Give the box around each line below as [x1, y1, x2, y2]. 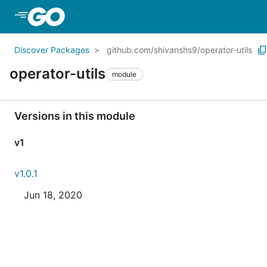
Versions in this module [14, 110, 135, 122]
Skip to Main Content [67, 10, 163, 22]
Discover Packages [14, 45, 89, 55]
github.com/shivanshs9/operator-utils [107, 45, 252, 55]
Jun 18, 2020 [24, 189, 82, 201]
